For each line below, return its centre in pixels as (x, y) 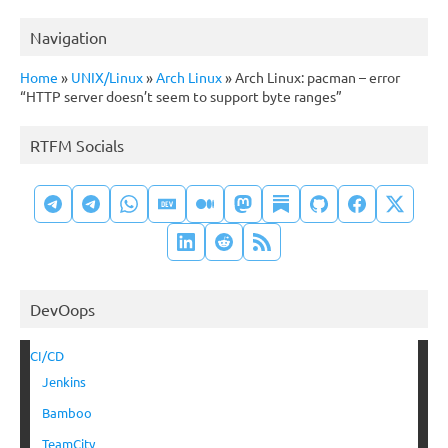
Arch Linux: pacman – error (316, 77)
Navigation (68, 37)
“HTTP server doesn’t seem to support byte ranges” (181, 96)
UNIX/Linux (107, 77)
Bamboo (67, 413)
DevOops (62, 309)
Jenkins (64, 382)
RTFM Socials (77, 145)
